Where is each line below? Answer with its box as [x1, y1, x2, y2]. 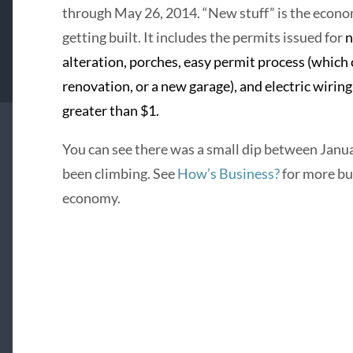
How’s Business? [176, 165, 280, 183]
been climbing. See [61, 165, 177, 183]
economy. [61, 189, 121, 207]
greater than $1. [61, 102, 159, 120]
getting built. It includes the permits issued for [61, 28, 345, 46]
